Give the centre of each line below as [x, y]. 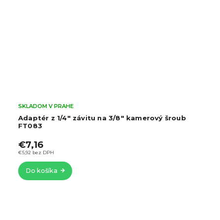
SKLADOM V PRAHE [46, 106]
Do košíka [41, 171]
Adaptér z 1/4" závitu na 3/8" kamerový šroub [102, 118]
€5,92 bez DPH [36, 152]
